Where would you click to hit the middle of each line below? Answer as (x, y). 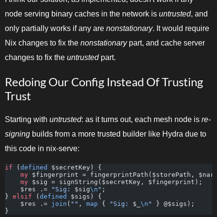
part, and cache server (166, 43)
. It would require (181, 28)
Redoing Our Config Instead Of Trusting (104, 81)
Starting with (27, 119)
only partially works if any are (55, 28)
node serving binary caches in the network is (82, 14)
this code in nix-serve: (42, 148)
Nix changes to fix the (43, 43)
